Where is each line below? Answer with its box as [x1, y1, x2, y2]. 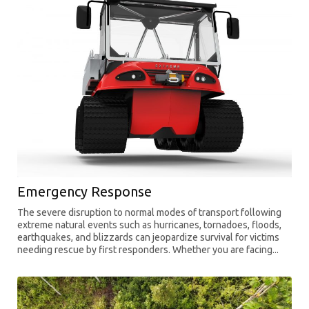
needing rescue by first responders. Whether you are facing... [17, 244, 279, 256]
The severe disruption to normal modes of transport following [17, 207, 281, 219]
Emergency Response [17, 183, 152, 200]
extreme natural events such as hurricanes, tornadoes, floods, [17, 219, 281, 231]
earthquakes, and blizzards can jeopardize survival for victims [17, 232, 279, 243]
